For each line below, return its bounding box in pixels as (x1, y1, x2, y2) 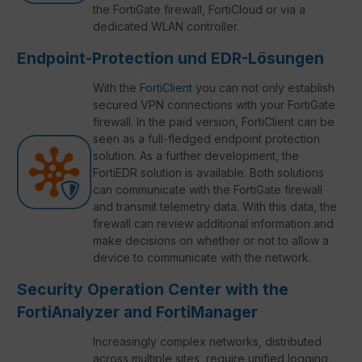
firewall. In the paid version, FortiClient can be (93, 115, 335, 129)
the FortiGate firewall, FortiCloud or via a (93, 2, 305, 17)
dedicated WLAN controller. (93, 19, 239, 34)
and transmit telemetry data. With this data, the (93, 200, 337, 214)
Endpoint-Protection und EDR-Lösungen (17, 48, 324, 69)
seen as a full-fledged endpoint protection (93, 132, 320, 146)
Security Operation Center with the (17, 280, 288, 300)
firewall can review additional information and (93, 217, 334, 231)
